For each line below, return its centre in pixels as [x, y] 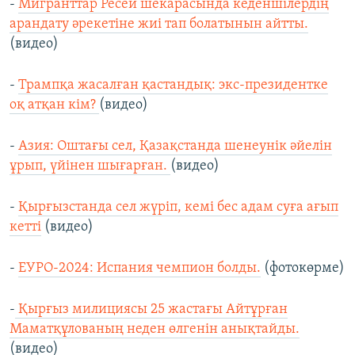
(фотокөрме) [303, 269]
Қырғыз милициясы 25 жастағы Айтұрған [151, 310]
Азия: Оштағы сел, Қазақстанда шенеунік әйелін [175, 147]
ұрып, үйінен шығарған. [90, 166]
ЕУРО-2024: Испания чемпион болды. [139, 269]
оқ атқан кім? [54, 105]
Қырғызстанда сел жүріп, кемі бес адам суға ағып [178, 208]
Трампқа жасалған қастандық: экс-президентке [173, 86]
